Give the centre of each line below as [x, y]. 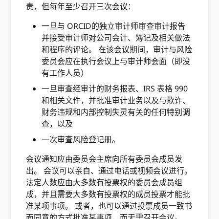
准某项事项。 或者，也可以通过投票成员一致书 [109, 206]
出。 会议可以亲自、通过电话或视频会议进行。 [109, 171]
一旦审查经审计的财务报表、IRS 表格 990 [115, 88]
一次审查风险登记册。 [81, 139]
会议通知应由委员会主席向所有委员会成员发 [104, 159]
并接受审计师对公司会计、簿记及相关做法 [116, 38]
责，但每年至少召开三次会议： [82, 6]
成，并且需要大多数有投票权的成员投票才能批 [108, 194]
